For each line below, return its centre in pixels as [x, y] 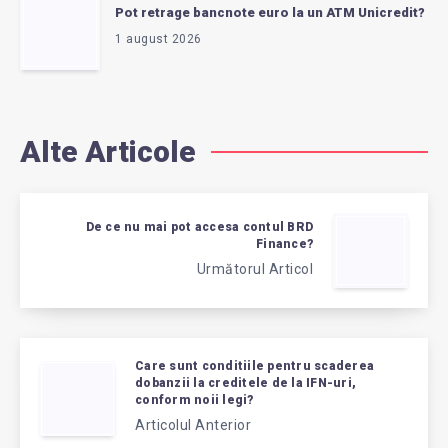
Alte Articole [108, 152]
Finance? [284, 243]
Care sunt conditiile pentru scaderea [254, 366]
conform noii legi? [194, 400]
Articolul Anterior [193, 425]
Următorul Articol [254, 268]
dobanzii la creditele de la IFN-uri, [245, 383]
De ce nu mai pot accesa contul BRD [199, 226]
